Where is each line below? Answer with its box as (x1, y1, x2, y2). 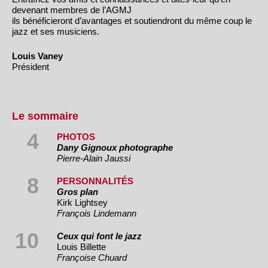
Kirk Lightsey (57, 197, 108, 208)
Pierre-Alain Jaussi (57, 153, 130, 163)
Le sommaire (12, 109, 78, 122)
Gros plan (57, 186, 98, 197)
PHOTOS (57, 131, 95, 142)
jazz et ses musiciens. (12, 26, 102, 37)
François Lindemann (57, 208, 139, 218)
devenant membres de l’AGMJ (12, 5, 134, 16)
